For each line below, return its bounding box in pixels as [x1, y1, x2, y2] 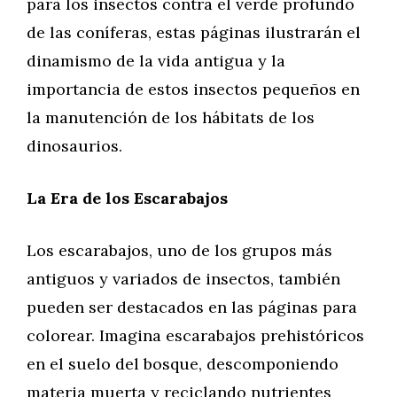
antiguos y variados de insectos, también [27, 269, 340, 289]
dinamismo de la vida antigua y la [27, 51, 285, 71]
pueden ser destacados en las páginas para [27, 297, 357, 317]
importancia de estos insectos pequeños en [27, 79, 360, 99]
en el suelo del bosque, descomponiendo [27, 354, 339, 374]
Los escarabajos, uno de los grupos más [27, 240, 332, 261]
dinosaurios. [27, 136, 122, 156]
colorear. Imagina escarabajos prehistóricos [27, 325, 364, 346]
